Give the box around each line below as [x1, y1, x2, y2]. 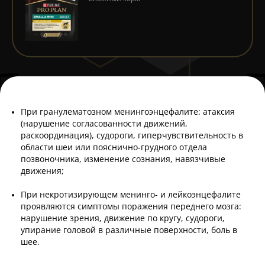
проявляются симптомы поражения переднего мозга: [21, 201, 241, 212]
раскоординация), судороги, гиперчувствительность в [21, 130, 243, 141]
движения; [21, 165, 64, 177]
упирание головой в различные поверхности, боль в [21, 224, 237, 236]
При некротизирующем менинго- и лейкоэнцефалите [21, 189, 241, 201]
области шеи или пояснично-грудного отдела [21, 141, 207, 153]
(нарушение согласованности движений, [21, 118, 188, 130]
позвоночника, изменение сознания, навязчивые [21, 153, 225, 165]
